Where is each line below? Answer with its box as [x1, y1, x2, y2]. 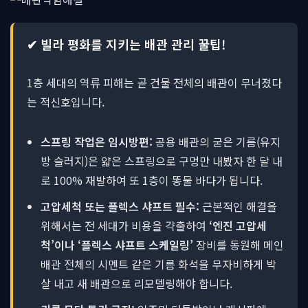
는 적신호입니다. [27, 93, 104, 110]
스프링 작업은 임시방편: [41, 133, 153, 150]
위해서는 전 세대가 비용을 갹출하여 [41, 217, 209, 234]
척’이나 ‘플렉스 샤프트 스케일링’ [41, 236, 193, 253]
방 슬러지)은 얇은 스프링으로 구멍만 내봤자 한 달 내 [41, 153, 283, 169]
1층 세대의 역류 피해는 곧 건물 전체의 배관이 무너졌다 [27, 74, 282, 91]
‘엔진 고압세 [209, 217, 267, 234]
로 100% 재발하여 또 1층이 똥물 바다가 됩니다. [41, 172, 263, 188]
